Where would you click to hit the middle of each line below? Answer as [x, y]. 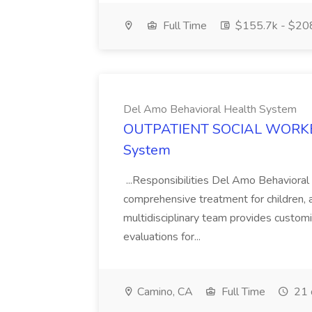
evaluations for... [163, 237]
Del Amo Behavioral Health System [210, 109]
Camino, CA [164, 292]
